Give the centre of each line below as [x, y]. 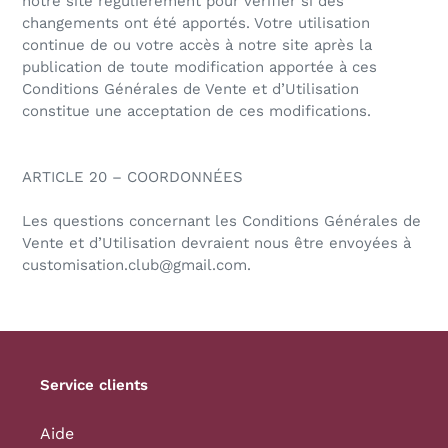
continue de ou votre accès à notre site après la [197, 45]
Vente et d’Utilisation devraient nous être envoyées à [216, 243]
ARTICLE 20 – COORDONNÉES [132, 177]
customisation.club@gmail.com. [136, 265]
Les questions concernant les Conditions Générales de [221, 221]
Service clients [94, 385]
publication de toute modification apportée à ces [199, 67]
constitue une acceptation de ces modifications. [196, 111]
